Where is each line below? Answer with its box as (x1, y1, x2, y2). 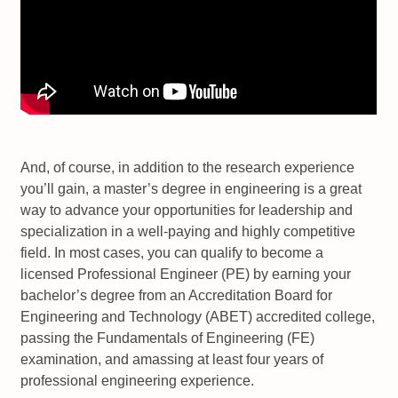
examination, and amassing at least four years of (20, 352, 324, 368)
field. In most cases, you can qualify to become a (20, 245, 324, 261)
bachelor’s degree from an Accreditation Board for (20, 288, 333, 304)
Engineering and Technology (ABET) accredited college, (20, 309, 376, 325)
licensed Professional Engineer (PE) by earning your (20, 267, 352, 283)
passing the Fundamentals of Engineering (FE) (20, 330, 315, 346)
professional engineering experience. (20, 373, 255, 389)
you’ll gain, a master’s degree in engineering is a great (20, 181, 362, 197)
